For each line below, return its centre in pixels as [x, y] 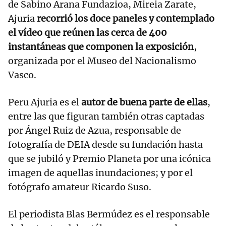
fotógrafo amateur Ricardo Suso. [80, 187]
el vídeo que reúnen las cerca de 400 [88, 33]
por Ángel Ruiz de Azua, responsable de [95, 131]
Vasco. [22, 75]
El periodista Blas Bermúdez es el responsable [109, 214]
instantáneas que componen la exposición [101, 47]
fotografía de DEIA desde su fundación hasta [105, 145]
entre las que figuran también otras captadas [106, 117]
